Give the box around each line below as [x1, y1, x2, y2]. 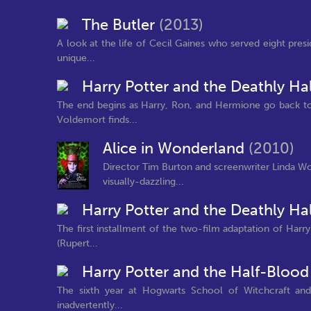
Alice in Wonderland [103, 140, 249, 158]
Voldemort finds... [57, 113, 137, 126]
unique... [57, 51, 95, 64]
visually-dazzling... [103, 175, 184, 187]
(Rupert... [57, 237, 98, 249]
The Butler [82, 16, 159, 34]
